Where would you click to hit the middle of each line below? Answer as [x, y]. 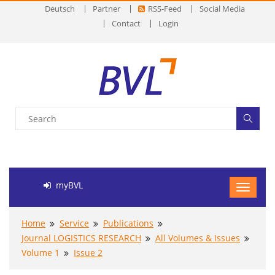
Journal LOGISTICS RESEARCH [81, 238]
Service [74, 223]
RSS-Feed [165, 9]
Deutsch [60, 9]
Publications [128, 223]
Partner [107, 9]
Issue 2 [88, 253]
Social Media [222, 9]
